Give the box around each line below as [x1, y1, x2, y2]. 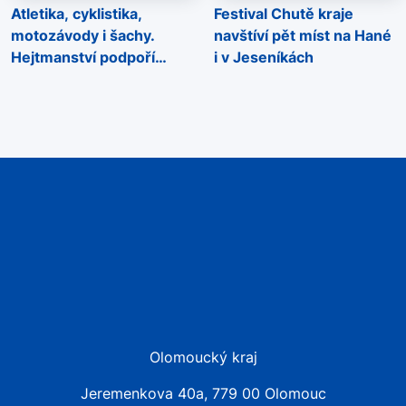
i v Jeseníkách [214, 48, 314, 67]
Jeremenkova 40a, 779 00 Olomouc [80, 384, 326, 403]
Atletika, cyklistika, [11, 5, 142, 24]
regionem [11, 92, 80, 111]
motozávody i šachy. [11, 26, 155, 45]
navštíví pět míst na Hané [214, 26, 391, 45]
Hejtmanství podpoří [11, 48, 155, 67]
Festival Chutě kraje [214, 5, 353, 24]
